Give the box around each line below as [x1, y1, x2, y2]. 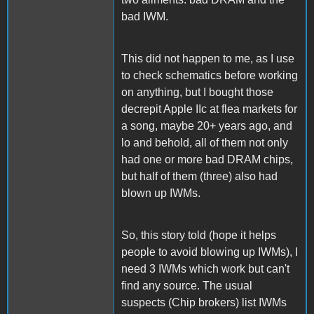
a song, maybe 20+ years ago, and [121, 119, 292, 132]
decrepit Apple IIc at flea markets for [121, 102, 297, 115]
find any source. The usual [121, 279, 252, 292]
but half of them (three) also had [121, 170, 278, 182]
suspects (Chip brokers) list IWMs [121, 296, 287, 308]
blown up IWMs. [121, 186, 200, 199]
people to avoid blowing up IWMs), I [121, 245, 298, 258]
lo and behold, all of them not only [121, 136, 288, 149]
